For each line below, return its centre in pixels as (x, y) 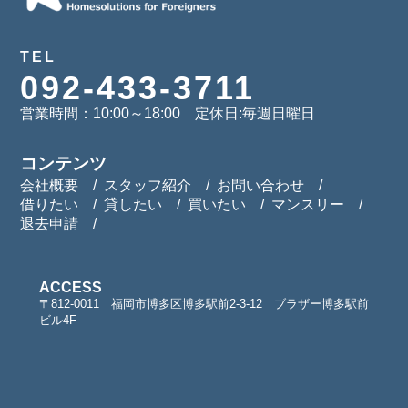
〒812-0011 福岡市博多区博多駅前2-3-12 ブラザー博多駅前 (204, 303)
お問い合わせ (261, 185)
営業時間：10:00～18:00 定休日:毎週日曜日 (168, 113)
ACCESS (70, 287)
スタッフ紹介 (148, 185)
